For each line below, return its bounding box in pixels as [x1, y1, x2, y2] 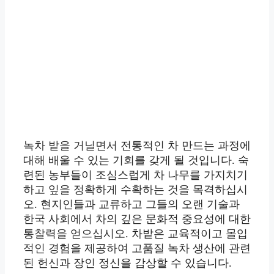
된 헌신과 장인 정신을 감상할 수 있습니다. [23, 257, 232, 270]
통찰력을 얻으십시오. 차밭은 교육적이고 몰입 [23, 228, 248, 240]
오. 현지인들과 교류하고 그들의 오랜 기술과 [23, 198, 240, 211]
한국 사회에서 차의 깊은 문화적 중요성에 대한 [23, 213, 251, 226]
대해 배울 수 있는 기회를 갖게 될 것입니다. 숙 [23, 154, 249, 167]
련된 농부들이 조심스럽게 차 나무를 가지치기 [23, 169, 248, 182]
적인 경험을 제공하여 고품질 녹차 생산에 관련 [23, 242, 251, 255]
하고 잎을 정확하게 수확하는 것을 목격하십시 [23, 183, 248, 196]
